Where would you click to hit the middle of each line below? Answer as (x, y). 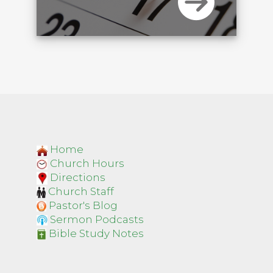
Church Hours (87, 163)
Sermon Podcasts (97, 219)
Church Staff (81, 191)
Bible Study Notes (96, 233)
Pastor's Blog (83, 205)
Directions (78, 177)
